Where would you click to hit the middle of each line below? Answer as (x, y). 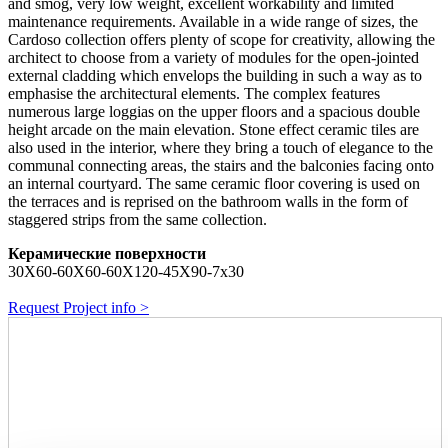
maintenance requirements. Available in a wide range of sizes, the (213, 22)
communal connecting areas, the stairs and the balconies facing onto (221, 166)
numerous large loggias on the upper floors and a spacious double (214, 112)
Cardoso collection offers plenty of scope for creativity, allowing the (221, 40)
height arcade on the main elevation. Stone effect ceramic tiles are (213, 130)
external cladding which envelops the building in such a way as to (215, 76)
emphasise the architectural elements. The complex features (194, 94)
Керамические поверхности (107, 254)
